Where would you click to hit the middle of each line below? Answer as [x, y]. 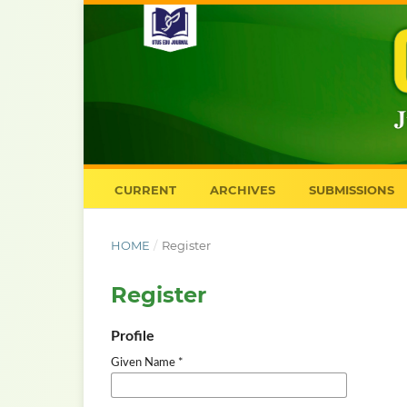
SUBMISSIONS [351, 189]
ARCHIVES [242, 189]
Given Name [144, 362]
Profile [133, 336]
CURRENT [145, 189]
